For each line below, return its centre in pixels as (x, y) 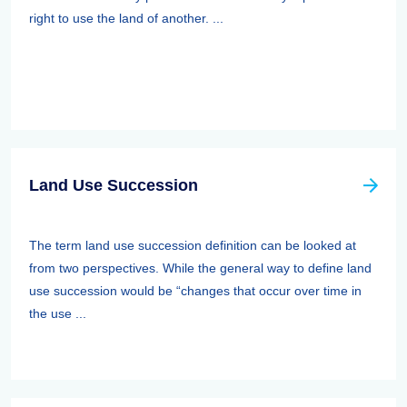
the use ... (58, 313)
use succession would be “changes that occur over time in (195, 291)
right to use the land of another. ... (126, 18)
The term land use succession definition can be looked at (193, 245)
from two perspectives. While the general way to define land (200, 268)
